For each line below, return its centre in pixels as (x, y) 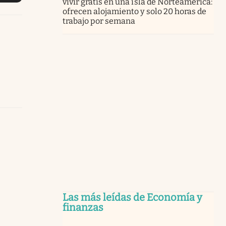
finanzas (83, 207)
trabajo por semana (99, 21)
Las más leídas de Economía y (132, 197)
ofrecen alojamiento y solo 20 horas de (134, 11)
